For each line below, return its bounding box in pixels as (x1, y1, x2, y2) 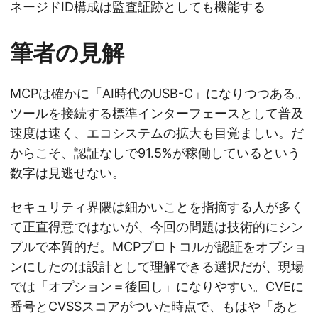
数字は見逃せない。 (10, 165, 125, 181)
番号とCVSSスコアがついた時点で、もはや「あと (10, 299, 299, 314)
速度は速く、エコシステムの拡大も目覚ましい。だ (10, 126, 304, 141)
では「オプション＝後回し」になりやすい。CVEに (10, 279, 304, 295)
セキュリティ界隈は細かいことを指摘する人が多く (10, 199, 304, 215)
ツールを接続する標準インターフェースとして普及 (10, 106, 304, 121)
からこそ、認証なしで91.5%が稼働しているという (10, 146, 300, 161)
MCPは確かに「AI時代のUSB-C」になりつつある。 (10, 86, 308, 102)
